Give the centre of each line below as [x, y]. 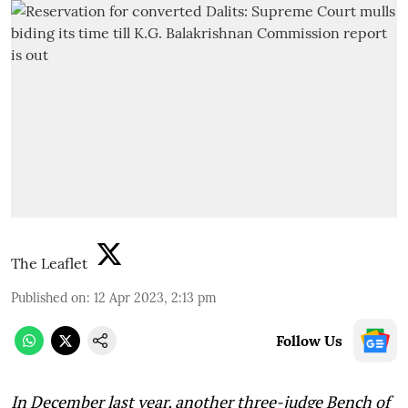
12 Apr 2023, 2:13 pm [155, 297]
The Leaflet [49, 263]
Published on [49, 297]
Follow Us [309, 340]
